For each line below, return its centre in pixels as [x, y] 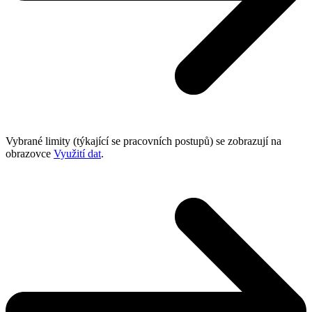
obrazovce [30, 154]
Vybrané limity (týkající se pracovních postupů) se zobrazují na [143, 141]
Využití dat [77, 154]
